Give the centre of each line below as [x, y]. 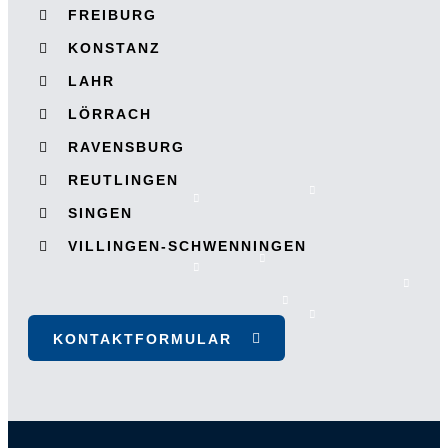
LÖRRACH [110, 114]
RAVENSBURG [126, 147]
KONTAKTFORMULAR [142, 339]
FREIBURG [112, 15]
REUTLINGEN [123, 180]
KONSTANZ [114, 48]
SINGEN [100, 213]
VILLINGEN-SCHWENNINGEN [187, 246]
